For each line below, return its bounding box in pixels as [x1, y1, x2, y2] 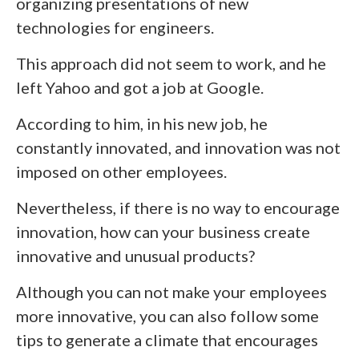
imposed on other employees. [16, 162, 227, 181]
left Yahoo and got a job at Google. [16, 78, 264, 97]
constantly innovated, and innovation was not [16, 138, 341, 157]
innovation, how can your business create [16, 222, 310, 241]
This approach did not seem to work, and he [16, 54, 326, 73]
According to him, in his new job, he [16, 114, 268, 133]
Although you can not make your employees [16, 282, 327, 301]
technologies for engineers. [16, 18, 214, 37]
